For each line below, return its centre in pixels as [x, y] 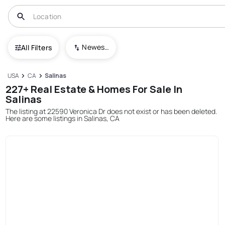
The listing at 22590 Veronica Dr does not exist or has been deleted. [111, 111]
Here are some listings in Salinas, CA [63, 118]
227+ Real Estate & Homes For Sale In [94, 89]
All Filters [37, 47]
